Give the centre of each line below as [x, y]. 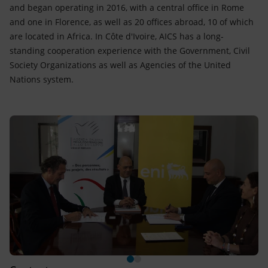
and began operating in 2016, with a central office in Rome [127, 7]
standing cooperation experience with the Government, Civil [130, 51]
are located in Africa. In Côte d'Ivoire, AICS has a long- [117, 36]
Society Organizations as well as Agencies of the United [120, 65]
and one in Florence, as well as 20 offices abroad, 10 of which [132, 22]
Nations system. [42, 79]
